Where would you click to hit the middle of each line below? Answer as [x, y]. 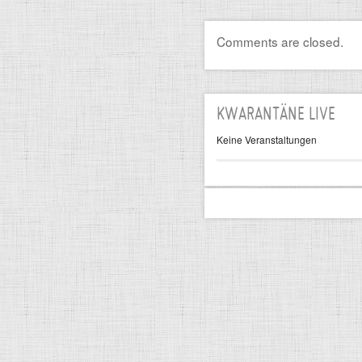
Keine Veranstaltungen [267, 139]
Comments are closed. [280, 41]
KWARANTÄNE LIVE [276, 115]
